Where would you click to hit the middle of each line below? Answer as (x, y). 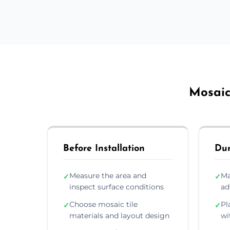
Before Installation (104, 148)
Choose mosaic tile (103, 204)
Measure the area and (108, 175)
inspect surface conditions (117, 187)
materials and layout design (119, 215)
